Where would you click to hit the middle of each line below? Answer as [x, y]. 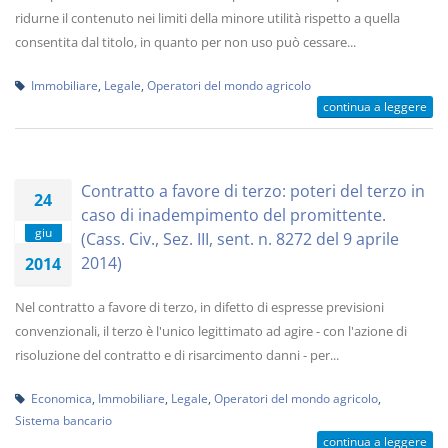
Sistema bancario [63, 420]
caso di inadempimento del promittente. [233, 215]
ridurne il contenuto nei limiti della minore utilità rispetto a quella [207, 18]
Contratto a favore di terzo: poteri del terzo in [253, 191]
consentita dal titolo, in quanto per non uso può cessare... [185, 42]
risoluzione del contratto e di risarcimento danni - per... [177, 355]
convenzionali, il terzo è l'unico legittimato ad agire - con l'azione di [211, 331]
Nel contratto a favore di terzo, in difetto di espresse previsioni [199, 307]
